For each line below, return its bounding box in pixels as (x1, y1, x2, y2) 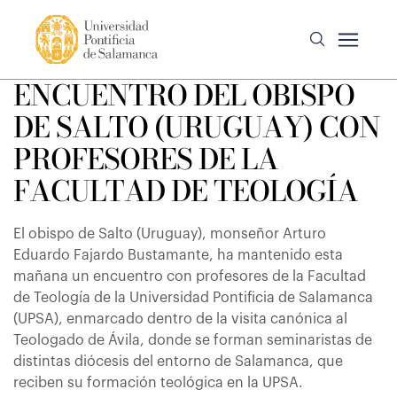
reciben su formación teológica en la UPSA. (13, 376, 303, 390)
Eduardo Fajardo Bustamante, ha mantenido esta (13, 248, 343, 262)
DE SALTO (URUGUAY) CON (13, 105, 380, 149)
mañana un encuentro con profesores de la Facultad (13, 269, 366, 284)
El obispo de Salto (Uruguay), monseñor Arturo (13, 227, 326, 241)
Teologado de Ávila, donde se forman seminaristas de (13, 333, 372, 347)
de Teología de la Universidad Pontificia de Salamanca (13, 291, 373, 305)
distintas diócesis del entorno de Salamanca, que (13, 354, 343, 369)
